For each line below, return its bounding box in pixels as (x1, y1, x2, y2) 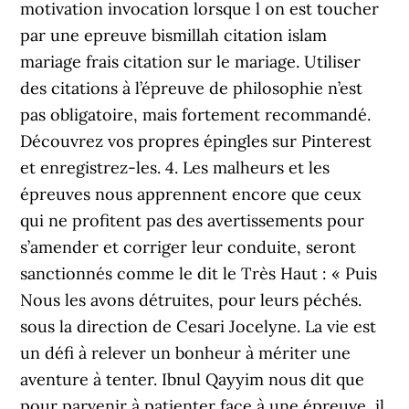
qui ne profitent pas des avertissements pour (20, 210, 365, 231)
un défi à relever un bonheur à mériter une (20, 342, 351, 363)
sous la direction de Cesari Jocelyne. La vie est (20, 316, 377, 337)
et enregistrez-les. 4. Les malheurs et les (20, 157, 330, 178)
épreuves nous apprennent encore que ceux (20, 184, 362, 204)
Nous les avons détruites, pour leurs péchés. (20, 289, 362, 310)
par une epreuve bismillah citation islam (20, 25, 328, 46)
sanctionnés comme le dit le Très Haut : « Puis (20, 263, 378, 284)
